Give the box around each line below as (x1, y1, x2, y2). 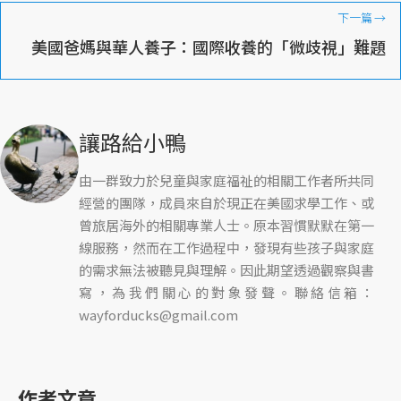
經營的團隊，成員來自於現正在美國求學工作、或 (79, 193, 374, 213)
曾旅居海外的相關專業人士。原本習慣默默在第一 (79, 216, 374, 235)
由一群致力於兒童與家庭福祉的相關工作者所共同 (79, 171, 374, 191)
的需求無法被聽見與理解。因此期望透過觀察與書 (79, 260, 374, 280)
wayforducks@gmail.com (79, 305, 238, 325)
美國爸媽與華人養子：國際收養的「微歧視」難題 (31, 35, 386, 59)
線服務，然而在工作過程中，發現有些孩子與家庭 (79, 238, 374, 258)
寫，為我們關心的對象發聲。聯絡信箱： (79, 283, 374, 303)
